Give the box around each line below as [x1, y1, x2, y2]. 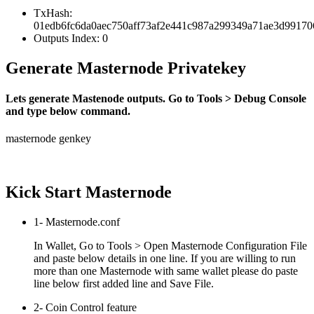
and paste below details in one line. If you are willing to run [34, 252, 296, 265]
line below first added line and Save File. [34, 278, 214, 290]
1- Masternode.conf [34, 216, 120, 228]
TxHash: [34, 6, 72, 19]
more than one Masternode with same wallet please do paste [34, 265, 298, 278]
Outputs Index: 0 [34, 32, 108, 44]
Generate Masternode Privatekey [6, 58, 246, 77]
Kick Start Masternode [6, 183, 172, 202]
